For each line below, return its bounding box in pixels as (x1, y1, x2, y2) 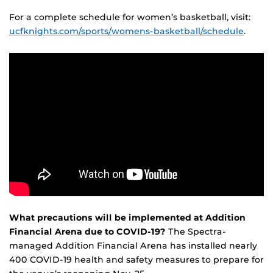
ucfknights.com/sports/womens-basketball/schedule (9, 26, 244, 37)
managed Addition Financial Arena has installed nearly (9, 240, 257, 252)
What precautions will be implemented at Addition (9, 212, 246, 224)
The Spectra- (168, 226, 226, 238)
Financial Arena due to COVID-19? (9, 226, 168, 238)
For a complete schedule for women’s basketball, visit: (9, 12, 250, 23)
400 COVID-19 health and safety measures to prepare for (9, 254, 264, 266)
